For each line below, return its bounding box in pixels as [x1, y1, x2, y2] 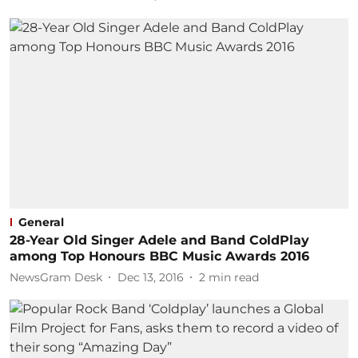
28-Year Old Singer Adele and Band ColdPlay [10, 233, 309, 248]
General [18, 215, 64, 229]
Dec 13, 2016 [117, 269, 184, 284]
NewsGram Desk [10, 269, 102, 284]
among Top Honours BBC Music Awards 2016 [10, 249, 309, 264]
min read [209, 269, 259, 284]
